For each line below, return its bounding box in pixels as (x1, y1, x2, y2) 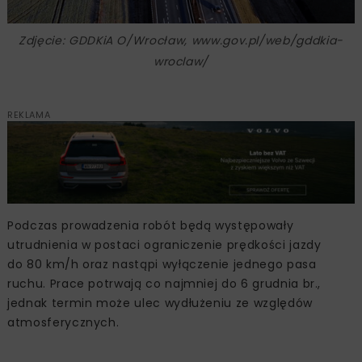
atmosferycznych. (7, 314, 120, 330)
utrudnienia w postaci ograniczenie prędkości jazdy (7, 236, 322, 253)
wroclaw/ (153, 53, 209, 70)
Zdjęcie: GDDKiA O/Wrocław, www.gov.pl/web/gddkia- (19, 32, 343, 49)
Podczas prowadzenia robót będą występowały (7, 217, 294, 234)
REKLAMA (7, 108, 51, 122)
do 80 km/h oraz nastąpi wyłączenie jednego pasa (7, 255, 317, 272)
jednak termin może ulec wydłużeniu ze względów (7, 294, 313, 311)
